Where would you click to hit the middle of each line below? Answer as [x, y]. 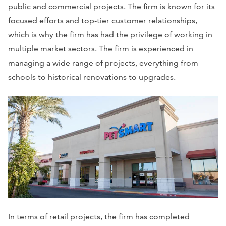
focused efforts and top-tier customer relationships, [103, 20]
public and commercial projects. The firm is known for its [111, 6]
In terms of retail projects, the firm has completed [99, 217]
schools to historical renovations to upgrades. [92, 77]
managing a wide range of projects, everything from [103, 63]
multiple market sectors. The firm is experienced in [101, 48]
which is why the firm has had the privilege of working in [110, 34]
